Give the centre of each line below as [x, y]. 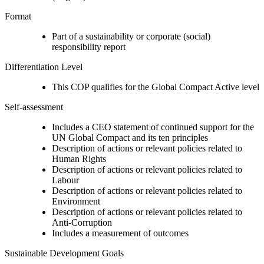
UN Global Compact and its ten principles [130, 137]
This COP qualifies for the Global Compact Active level [156, 87]
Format [18, 16]
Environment [76, 201]
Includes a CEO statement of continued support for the [153, 127]
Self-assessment [34, 107]
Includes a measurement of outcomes [120, 233]
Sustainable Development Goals [64, 253]
